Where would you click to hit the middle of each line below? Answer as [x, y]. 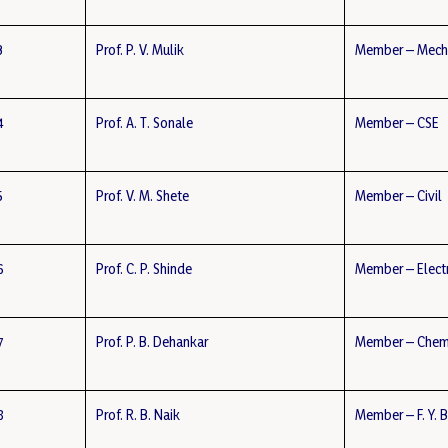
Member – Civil [399, 195]
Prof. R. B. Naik [138, 414]
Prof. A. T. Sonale [145, 122]
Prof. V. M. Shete [143, 195]
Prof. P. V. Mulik [140, 49]
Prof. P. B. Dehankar [152, 341]
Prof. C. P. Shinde [144, 268]
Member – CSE [397, 122]
